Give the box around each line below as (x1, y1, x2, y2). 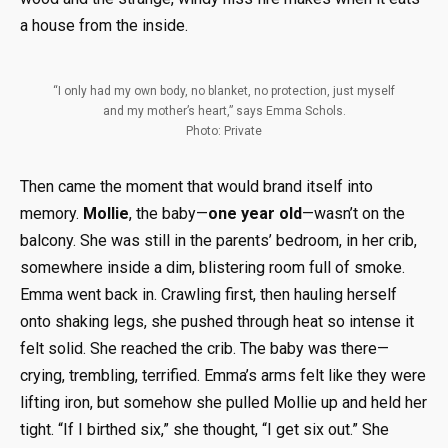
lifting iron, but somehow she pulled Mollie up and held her (20, 392, 427, 412)
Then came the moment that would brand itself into (20, 176, 373, 196)
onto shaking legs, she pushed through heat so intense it (20, 311, 414, 331)
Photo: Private (186, 123, 262, 138)
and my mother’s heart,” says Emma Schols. (102, 103, 346, 118)
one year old (208, 203, 302, 223)
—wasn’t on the (302, 203, 405, 223)
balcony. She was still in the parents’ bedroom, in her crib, (20, 230, 417, 250)
